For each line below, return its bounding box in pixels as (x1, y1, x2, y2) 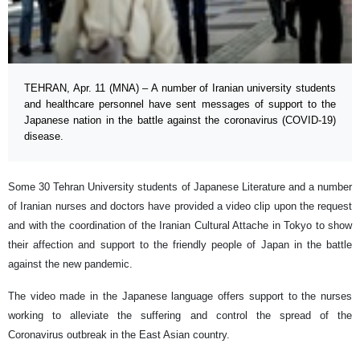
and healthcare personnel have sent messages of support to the (24, 98, 336, 111)
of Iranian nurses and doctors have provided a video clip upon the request (8, 200, 352, 213)
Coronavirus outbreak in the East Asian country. (8, 329, 230, 342)
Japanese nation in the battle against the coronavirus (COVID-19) (24, 114, 336, 127)
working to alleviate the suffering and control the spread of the (8, 309, 352, 322)
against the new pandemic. (8, 258, 133, 271)
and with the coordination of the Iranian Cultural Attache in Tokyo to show (8, 219, 352, 232)
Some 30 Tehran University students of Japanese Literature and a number (8, 181, 352, 194)
